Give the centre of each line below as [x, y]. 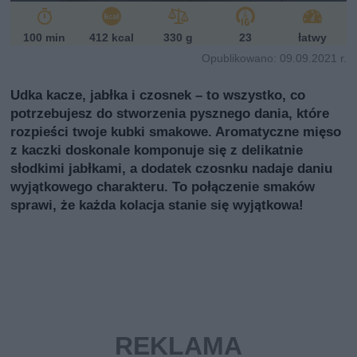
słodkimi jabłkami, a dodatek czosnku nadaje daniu [172, 168]
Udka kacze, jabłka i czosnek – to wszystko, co [158, 94]
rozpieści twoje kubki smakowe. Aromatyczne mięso [176, 131]
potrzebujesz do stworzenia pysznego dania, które [170, 113]
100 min [45, 37]
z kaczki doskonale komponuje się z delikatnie [157, 149]
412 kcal [111, 37]
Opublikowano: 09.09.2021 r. [274, 58]
